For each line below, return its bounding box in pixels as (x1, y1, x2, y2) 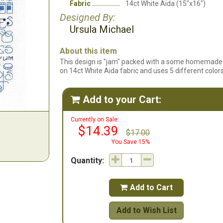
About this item (60, 46, 117, 56)
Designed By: (60, 11, 115, 23)
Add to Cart (130, 183, 173, 192)
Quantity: (71, 156, 104, 165)
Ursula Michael (70, 23, 134, 35)
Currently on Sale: (71, 116, 119, 123)
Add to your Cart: (83, 94, 161, 106)
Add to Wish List (116, 206, 177, 215)
